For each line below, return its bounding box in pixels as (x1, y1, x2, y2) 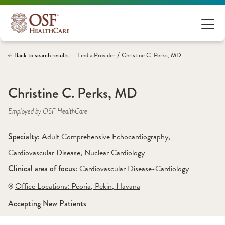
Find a (77, 50, 94, 60)
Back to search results (14, 50, 69, 60)
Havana (116, 180, 140, 192)
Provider (94, 50, 115, 60)
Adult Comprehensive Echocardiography (42, 131, 168, 143)
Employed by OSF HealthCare (8, 106, 87, 116)
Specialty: (8, 131, 42, 142)
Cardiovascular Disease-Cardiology (79, 163, 189, 175)
